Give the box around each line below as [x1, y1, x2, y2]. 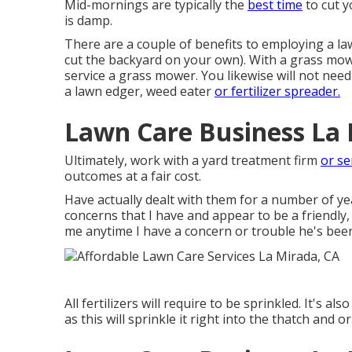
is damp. [64, 12, 112, 29]
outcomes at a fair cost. [64, 167, 201, 185]
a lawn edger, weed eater [64, 82, 214, 100]
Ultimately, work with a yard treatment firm [64, 152, 321, 169]
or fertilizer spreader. [214, 82, 340, 100]
